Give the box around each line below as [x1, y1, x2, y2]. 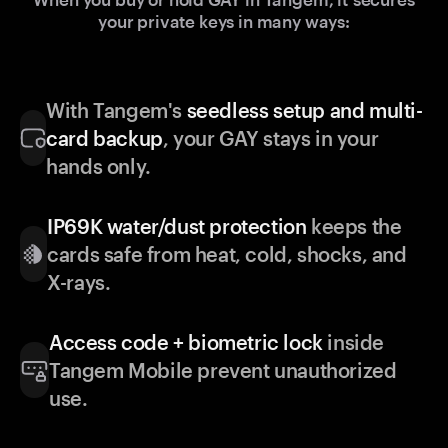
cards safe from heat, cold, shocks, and [47, 242, 407, 267]
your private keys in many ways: [98, 11, 350, 32]
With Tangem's [46, 98, 187, 123]
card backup [46, 126, 163, 151]
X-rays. [47, 270, 111, 295]
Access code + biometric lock [49, 330, 323, 355]
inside [322, 330, 385, 355]
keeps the [306, 214, 402, 239]
